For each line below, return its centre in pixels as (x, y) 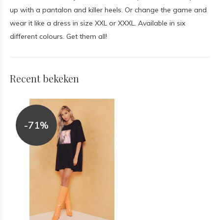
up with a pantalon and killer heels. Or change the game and (108, 10)
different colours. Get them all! (58, 36)
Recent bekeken (44, 78)
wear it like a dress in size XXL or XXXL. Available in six (97, 23)
